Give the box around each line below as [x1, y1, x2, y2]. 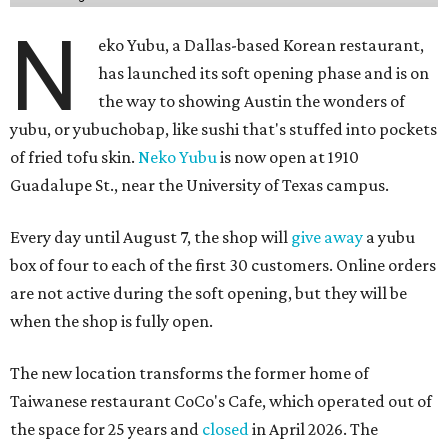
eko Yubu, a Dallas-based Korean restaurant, [98, 35, 425, 55]
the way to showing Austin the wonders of [98, 91, 406, 111]
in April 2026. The [249, 419, 378, 439]
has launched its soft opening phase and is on [98, 63, 430, 83]
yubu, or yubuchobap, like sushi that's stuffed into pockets [10, 119, 437, 139]
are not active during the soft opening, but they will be [10, 283, 407, 303]
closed [202, 419, 249, 439]
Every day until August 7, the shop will [10, 227, 291, 247]
